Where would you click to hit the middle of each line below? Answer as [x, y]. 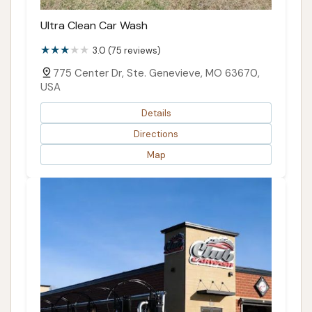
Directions [156, 134]
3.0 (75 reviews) [127, 51]
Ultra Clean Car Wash [94, 26]
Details [156, 113]
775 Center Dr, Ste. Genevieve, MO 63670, [156, 73]
